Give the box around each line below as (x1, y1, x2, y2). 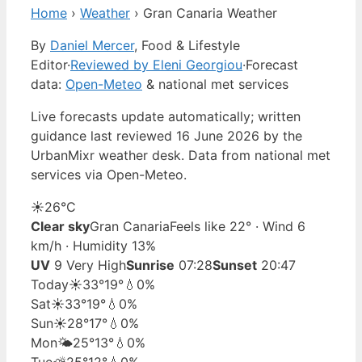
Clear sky (31, 217, 90, 234)
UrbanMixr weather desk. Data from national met (31, 146, 330, 163)
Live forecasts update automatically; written (31, 107, 301, 124)
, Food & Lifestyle (134, 36, 240, 53)
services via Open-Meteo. (31, 166, 187, 183)
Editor (31, 56, 67, 73)
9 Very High (50, 256, 126, 273)
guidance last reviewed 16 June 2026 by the (31, 127, 302, 144)
